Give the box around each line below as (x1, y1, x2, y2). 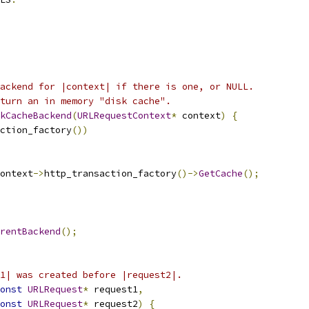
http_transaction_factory (44, 168, 177, 179)
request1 (88, 283, 138, 295)
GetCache (199, 168, 243, 179)
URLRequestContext (77, 110, 171, 121)
